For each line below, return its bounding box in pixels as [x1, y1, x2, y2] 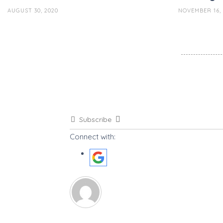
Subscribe [79, 115, 111, 124]
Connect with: [69, 132, 115, 142]
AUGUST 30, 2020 [7, 7, 58, 14]
